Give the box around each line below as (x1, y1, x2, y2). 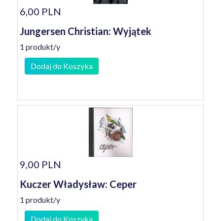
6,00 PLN (20, 5, 61, 17)
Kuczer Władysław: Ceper (20, 178, 137, 190)
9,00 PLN (20, 158, 61, 170)
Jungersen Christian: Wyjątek (20, 25, 151, 37)
